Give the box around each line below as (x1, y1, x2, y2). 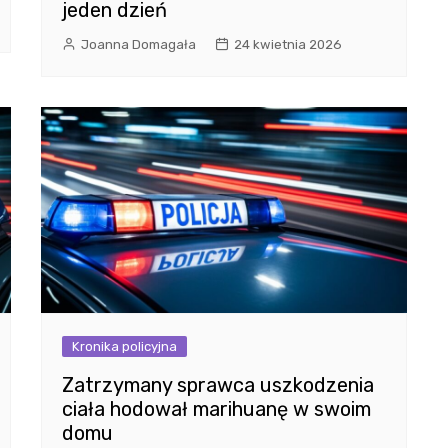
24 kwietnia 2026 (233, 36, 342, 52)
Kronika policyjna (71, 339, 177, 355)
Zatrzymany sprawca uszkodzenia (61, 373, 374, 398)
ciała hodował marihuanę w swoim (61, 397, 371, 422)
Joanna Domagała (80, 36, 196, 52)
